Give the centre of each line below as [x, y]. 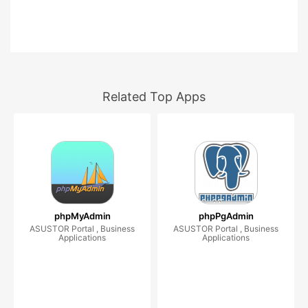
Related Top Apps [154, 97]
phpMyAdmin [82, 216]
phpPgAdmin [226, 216]
